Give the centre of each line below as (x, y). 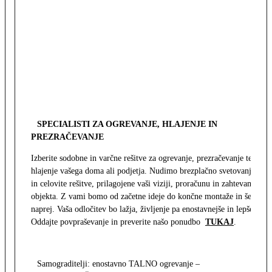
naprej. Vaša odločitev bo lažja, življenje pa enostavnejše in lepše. (143, 209)
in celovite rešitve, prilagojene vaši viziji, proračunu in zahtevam (142, 184)
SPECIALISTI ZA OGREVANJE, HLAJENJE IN (127, 124)
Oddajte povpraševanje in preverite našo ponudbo (118, 222)
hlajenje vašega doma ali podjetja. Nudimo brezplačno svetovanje (143, 171)
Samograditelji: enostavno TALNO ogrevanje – (118, 264)
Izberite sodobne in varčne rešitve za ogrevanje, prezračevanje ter (143, 158)
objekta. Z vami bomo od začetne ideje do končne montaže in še (141, 197)
